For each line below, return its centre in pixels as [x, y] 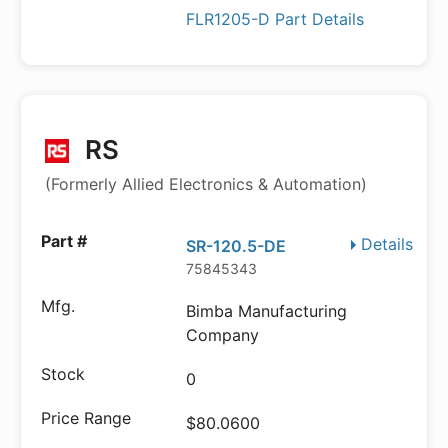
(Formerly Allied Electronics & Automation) [206, 184]
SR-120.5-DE [236, 246]
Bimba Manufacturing [267, 311]
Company [223, 335]
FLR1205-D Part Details [275, 19]
